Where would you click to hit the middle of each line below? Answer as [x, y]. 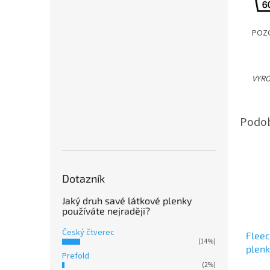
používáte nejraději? [106, 210]
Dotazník [83, 178]
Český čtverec [88, 232]
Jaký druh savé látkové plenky [127, 200]
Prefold [76, 256]
